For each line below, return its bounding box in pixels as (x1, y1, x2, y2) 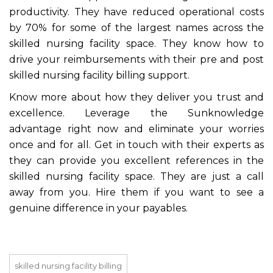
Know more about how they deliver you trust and (9, 91, 264, 103)
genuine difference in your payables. (9, 202, 188, 214)
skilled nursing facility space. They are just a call (9, 171, 264, 182)
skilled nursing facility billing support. (9, 69, 190, 81)
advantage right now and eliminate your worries (9, 123, 264, 135)
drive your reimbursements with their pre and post (9, 54, 264, 65)
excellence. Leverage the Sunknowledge (9, 107, 264, 119)
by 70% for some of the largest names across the (9, 22, 264, 34)
